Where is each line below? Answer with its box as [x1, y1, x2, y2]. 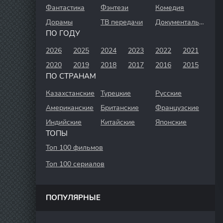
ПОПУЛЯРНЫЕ [46, 193, 101, 203]
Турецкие [101, 89, 131, 98]
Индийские [46, 117, 82, 127]
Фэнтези [101, 3, 128, 12]
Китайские [101, 117, 135, 127]
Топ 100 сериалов [46, 159, 105, 169]
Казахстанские [46, 89, 95, 98]
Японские [155, 117, 187, 127]
